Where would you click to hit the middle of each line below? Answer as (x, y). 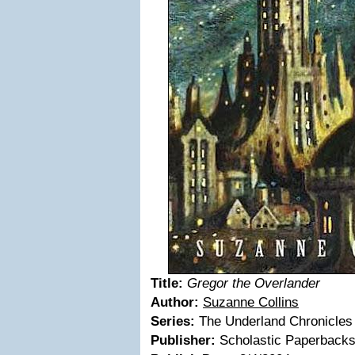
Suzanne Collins (251, 302)
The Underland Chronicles (274, 321)
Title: (167, 283)
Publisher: (183, 340)
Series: (173, 321)
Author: (177, 302)
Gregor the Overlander (254, 283)
